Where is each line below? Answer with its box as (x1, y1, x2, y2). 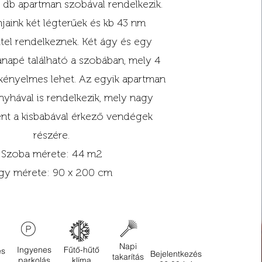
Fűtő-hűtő (64, 244, 100, 255)
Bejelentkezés (150, 249, 202, 259)
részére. (33, 129, 70, 142)
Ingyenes (17, 244, 52, 255)
